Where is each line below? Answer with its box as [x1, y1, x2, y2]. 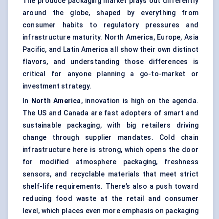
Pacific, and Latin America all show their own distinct [22, 45, 198, 54]
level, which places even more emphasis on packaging [22, 207, 198, 215]
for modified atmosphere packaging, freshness [22, 158, 198, 166]
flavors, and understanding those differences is [22, 58, 198, 66]
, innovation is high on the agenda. [81, 97, 198, 105]
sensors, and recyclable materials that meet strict [22, 170, 198, 178]
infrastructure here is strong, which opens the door [22, 146, 198, 154]
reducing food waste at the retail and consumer [22, 195, 198, 203]
